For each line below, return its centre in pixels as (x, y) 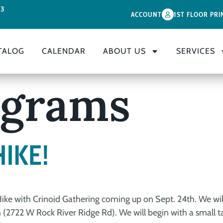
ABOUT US (124, 51)
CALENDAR (63, 51)
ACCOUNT (146, 14)
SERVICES (195, 51)
